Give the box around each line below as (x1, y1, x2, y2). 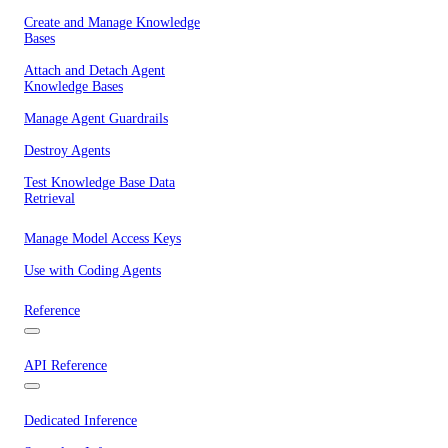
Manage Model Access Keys (24, 231, 181, 246)
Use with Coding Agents (24, 263, 161, 278)
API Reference (24, 358, 107, 373)
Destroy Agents (24, 143, 110, 158)
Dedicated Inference (24, 413, 137, 428)
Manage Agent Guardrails (24, 111, 168, 126)
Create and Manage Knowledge (24, 15, 200, 30)
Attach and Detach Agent (24, 63, 165, 78)
